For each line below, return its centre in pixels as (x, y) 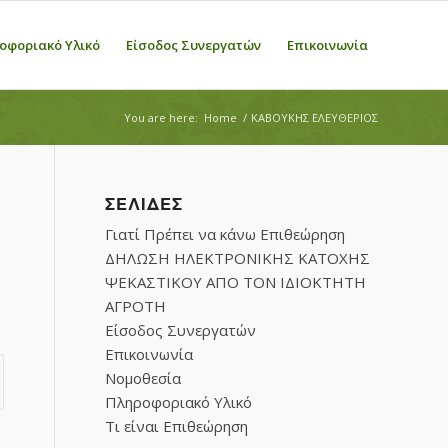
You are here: (161, 117)
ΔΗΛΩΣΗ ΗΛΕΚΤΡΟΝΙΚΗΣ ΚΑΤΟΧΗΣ (238, 258)
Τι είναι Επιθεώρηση (177, 426)
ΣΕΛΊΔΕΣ (144, 204)
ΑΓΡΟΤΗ (136, 306)
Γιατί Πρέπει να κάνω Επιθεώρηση (225, 234)
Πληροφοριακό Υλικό (179, 402)
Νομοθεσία (143, 378)
